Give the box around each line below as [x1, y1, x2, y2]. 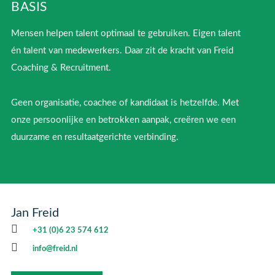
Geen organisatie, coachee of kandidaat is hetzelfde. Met [11, 98, 239, 107]
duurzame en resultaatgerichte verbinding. [11, 132, 179, 142]
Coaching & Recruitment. [11, 63, 111, 73]
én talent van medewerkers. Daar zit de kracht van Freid [11, 46, 233, 56]
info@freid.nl [33, 245, 77, 253]
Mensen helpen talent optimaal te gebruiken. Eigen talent [11, 29, 241, 39]
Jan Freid [11, 207, 59, 220]
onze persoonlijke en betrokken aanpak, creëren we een [11, 115, 236, 125]
